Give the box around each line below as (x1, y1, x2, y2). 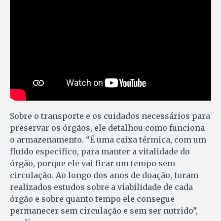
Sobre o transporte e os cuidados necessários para (10, 111, 210, 121)
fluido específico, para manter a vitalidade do (10, 147, 190, 157)
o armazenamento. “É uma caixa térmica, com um (10, 135, 206, 145)
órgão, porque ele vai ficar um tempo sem (10, 158, 175, 169)
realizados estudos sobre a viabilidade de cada (10, 182, 193, 192)
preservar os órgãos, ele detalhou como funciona (10, 123, 205, 133)
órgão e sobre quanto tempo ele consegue (10, 194, 175, 204)
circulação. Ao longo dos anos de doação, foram (10, 170, 198, 181)
